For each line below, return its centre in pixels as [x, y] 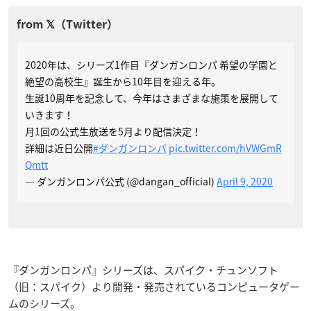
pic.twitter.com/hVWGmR [225, 148]
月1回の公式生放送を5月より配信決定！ [113, 131]
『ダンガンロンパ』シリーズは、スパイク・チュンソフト [143, 270]
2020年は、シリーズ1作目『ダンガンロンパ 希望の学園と [151, 64]
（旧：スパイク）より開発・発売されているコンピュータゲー [154, 286]
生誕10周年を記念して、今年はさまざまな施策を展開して [152, 98]
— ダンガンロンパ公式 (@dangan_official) [121, 181]
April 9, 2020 [245, 181]
